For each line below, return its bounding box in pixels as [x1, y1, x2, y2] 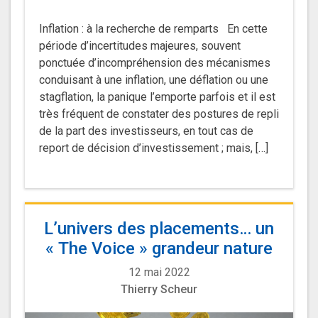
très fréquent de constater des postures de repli [39, 107, 279, 121]
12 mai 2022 [128, 265, 190, 279]
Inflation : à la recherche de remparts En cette [39, 22, 268, 35]
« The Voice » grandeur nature [45, 238, 273, 258]
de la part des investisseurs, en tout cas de [39, 124, 253, 138]
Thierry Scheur [121, 283, 197, 296]
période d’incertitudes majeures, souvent [39, 39, 241, 53]
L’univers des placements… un [44, 219, 274, 238]
